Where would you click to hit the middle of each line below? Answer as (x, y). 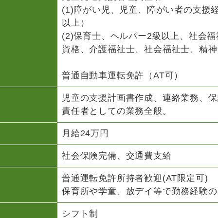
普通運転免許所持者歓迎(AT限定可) (135, 178)
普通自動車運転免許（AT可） (123, 75)
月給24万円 (85, 133)
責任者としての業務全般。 (117, 111)
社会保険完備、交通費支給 (117, 155)
